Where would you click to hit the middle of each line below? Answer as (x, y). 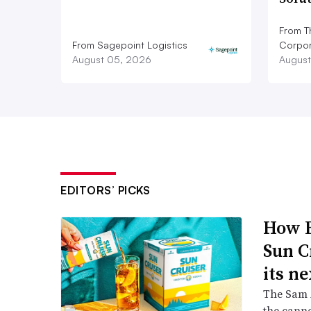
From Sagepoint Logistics (130, 45)
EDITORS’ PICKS (105, 191)
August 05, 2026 (112, 60)
